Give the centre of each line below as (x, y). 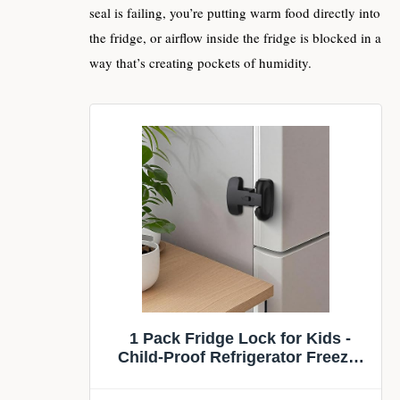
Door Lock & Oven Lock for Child (240, 376)
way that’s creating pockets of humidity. (200, 63)
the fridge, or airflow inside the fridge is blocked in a (235, 38)
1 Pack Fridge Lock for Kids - (240, 339)
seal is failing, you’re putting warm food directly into (235, 13)
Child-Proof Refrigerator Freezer (240, 358)
